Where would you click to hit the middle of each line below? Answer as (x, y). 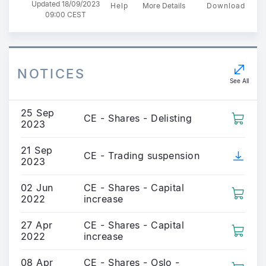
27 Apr (37, 225)
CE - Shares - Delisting (138, 118)
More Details (164, 6)
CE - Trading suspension (142, 155)
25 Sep (38, 113)
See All (239, 80)
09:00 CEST (66, 14)
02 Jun (37, 187)
